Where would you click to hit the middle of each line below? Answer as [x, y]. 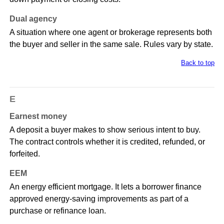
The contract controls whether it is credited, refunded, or [107, 142]
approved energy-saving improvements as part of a [99, 199]
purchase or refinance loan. [57, 211]
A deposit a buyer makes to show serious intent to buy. [105, 130]
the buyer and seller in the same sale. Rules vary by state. [111, 44]
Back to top [198, 63]
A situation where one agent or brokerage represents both [110, 32]
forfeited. [24, 154]
